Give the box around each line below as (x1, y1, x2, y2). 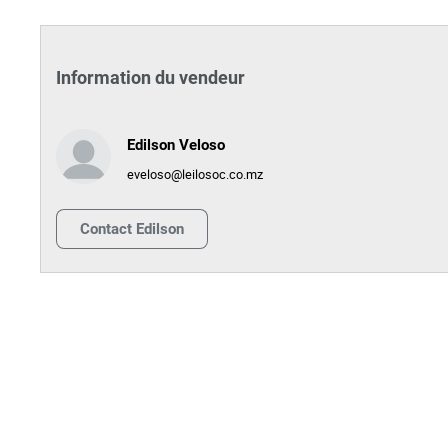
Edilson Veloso (127, 136, 225, 154)
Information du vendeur (56, 66, 245, 88)
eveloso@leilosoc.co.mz (127, 166, 263, 183)
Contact (80, 219, 132, 238)
